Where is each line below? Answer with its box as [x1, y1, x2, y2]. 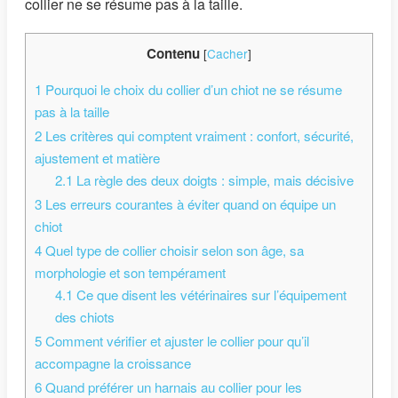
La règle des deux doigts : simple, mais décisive [72, 171, 354, 190]
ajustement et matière [35, 148, 160, 168]
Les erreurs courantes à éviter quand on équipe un [42, 195, 336, 214]
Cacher [207, 44, 248, 63]
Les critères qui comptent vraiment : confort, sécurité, [42, 126, 354, 146]
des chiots [54, 307, 115, 327]
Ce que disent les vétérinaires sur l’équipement [72, 285, 346, 305]
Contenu [147, 44, 200, 64]
